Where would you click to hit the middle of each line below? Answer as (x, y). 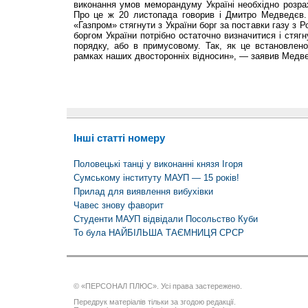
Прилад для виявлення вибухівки (143, 191)
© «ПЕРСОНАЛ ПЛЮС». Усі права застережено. (157, 286)
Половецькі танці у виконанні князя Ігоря (158, 164)
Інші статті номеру (119, 138)
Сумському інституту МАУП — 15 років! (156, 177)
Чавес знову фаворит (118, 205)
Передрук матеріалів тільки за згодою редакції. (154, 302)
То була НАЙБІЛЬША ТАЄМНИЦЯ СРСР (158, 232)
